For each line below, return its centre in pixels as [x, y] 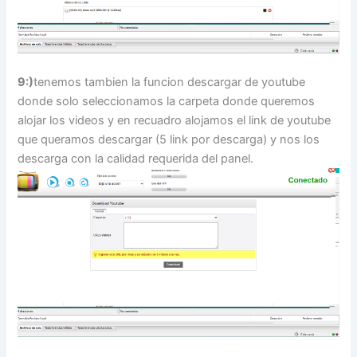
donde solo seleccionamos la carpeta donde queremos [167, 101]
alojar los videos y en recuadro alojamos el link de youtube [175, 120]
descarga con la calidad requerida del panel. [136, 158]
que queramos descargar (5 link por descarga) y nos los [169, 139]
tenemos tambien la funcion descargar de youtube [170, 82]
